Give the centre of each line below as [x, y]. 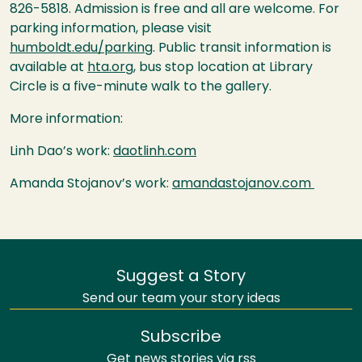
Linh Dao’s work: [61, 152]
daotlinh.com [155, 152]
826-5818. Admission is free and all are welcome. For [175, 10]
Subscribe [181, 338]
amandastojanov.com [243, 185]
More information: [68, 120]
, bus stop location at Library [223, 68]
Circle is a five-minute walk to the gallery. [142, 88]
